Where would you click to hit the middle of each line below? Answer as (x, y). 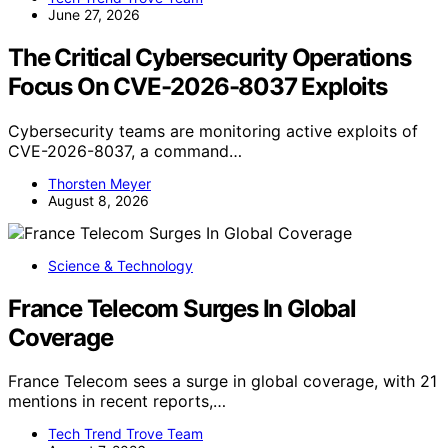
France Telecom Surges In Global (182, 308)
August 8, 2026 (98, 200)
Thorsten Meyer (99, 183)
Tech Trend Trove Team (125, 434)
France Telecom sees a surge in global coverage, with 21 (222, 381)
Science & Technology (120, 265)
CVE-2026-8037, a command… (125, 150)
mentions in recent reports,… (117, 401)
